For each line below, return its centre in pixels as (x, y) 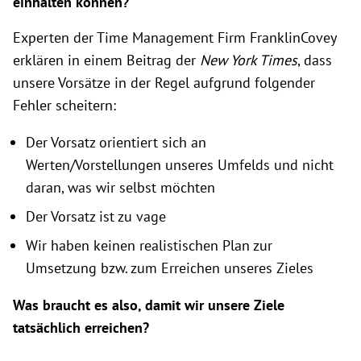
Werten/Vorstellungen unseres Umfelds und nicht (180, 165)
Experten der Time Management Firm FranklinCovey (174, 37)
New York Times (249, 60)
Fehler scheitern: (64, 105)
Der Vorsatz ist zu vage (96, 216)
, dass (315, 60)
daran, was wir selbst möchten (120, 187)
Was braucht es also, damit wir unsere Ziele (149, 305)
